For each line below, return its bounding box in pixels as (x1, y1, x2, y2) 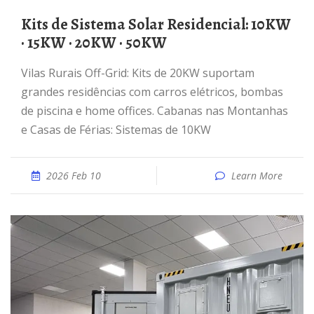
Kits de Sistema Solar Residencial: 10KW (21, 14, 32, 35)
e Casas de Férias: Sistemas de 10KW (21, 122, 211, 137)
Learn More (231, 169, 282, 182)
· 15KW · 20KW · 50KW (21, 32, 167, 53)
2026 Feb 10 (46, 169, 101, 182)
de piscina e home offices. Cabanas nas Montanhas (21, 103, 288, 118)
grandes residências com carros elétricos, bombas (21, 84, 283, 100)
